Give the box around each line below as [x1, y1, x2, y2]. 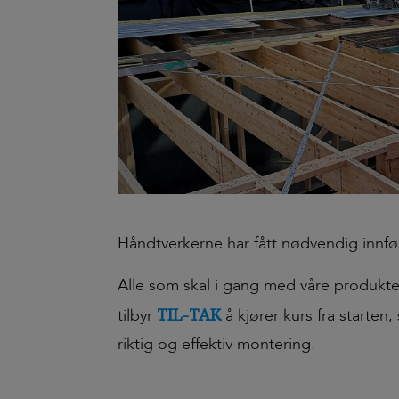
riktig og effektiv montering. [118, 333, 315, 356]
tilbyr [118, 305, 157, 328]
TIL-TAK [157, 304, 225, 326]
